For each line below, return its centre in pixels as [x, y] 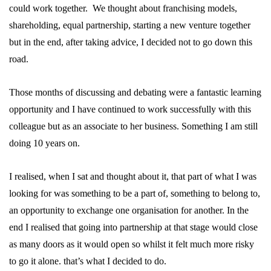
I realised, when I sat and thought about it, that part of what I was [133, 176]
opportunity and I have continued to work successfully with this [130, 109]
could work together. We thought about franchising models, [123, 8]
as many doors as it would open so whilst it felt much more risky [132, 244]
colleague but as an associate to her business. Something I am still [133, 126]
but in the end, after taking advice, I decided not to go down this [131, 42]
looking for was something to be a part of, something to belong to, [135, 193]
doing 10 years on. [44, 143]
